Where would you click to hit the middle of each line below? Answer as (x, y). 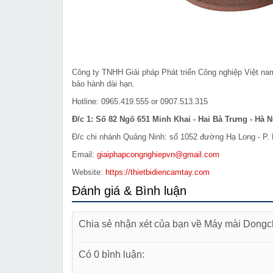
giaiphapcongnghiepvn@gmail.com (158, 155)
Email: (84, 155)
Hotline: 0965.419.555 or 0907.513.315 (140, 102)
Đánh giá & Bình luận (129, 191)
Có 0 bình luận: (112, 254)
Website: (89, 172)
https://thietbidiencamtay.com (158, 172)
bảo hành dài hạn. (103, 84)
